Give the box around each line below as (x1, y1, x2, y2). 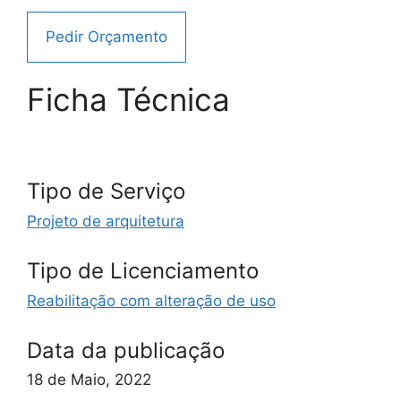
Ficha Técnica (27, 81, 230, 119)
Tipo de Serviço (27, 178, 185, 205)
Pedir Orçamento (46, 28, 167, 47)
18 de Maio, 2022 (27, 371, 151, 389)
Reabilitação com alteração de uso (27, 291, 276, 310)
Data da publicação (27, 337, 225, 363)
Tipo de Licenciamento (27, 258, 259, 285)
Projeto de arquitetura (27, 211, 184, 230)
